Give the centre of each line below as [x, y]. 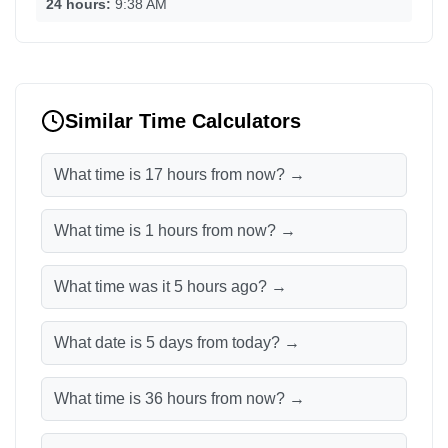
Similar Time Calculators [183, 120]
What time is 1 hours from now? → [175, 230]
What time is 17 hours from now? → [179, 174]
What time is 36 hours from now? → [179, 398]
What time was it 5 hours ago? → [170, 286]
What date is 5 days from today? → [177, 342]
